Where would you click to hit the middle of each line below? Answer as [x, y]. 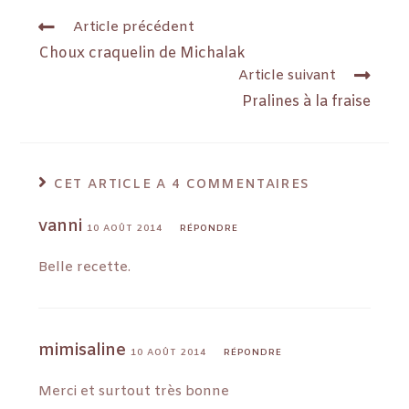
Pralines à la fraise [306, 101]
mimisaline [83, 350]
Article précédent [134, 27]
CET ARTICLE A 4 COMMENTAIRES [182, 184]
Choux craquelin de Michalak [142, 53]
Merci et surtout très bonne [134, 391]
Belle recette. [85, 267]
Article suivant [287, 75]
